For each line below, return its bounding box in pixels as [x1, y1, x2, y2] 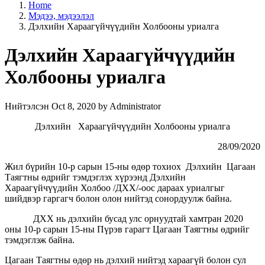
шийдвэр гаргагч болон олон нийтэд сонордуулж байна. [5, 193, 232, 203]
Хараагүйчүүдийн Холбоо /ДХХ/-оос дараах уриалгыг [5, 182, 225, 193]
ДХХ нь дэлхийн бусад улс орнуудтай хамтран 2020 [5, 213, 243, 224]
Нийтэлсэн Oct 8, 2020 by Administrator [5, 101, 161, 111]
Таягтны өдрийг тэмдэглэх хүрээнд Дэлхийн [5, 172, 186, 182]
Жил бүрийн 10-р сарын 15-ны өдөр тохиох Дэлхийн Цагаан [5, 161, 256, 172]
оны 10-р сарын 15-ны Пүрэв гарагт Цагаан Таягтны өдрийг [5, 224, 250, 234]
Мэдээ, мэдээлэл [28, 11, 94, 21]
